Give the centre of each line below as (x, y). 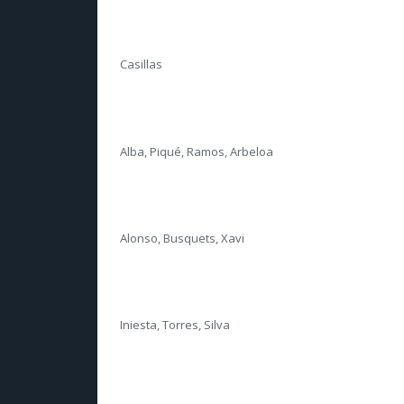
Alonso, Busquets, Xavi (182, 238)
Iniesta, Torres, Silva (175, 325)
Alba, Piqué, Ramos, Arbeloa (197, 151)
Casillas (141, 64)
